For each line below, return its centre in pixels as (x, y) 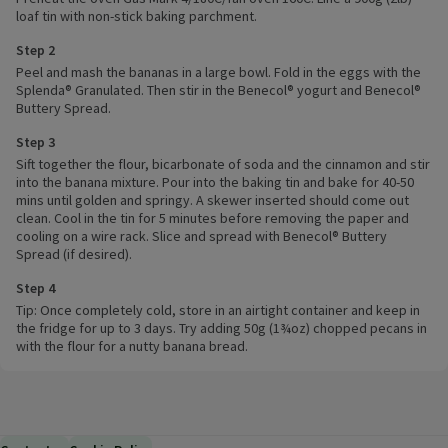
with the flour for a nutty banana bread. (132, 346)
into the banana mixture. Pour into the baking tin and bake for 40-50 (215, 182)
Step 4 (35, 288)
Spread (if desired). (74, 254)
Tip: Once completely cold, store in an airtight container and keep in (218, 310)
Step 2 (35, 50)
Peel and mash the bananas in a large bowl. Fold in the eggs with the (218, 72)
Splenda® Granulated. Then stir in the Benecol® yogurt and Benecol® (218, 90)
